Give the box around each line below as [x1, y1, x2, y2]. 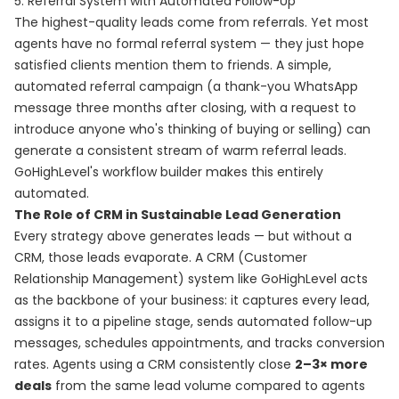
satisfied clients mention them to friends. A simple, [14, 56, 331, 74]
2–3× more [295, 355, 368, 373]
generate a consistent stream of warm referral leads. [14, 142, 346, 159]
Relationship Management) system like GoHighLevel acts [14, 270, 368, 288]
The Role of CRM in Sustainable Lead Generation [14, 206, 341, 224]
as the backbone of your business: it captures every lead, [14, 291, 370, 309]
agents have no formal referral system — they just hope [14, 35, 364, 53]
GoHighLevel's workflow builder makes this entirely [14, 163, 323, 181]
